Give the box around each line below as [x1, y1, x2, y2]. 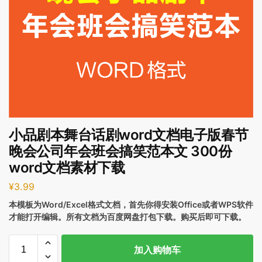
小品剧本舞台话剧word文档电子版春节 [9, 126, 249, 144]
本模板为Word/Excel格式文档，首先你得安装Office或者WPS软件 [9, 199, 253, 210]
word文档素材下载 [9, 159, 125, 177]
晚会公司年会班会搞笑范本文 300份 [9, 143, 232, 160]
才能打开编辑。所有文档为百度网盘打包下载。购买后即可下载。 [9, 212, 246, 222]
